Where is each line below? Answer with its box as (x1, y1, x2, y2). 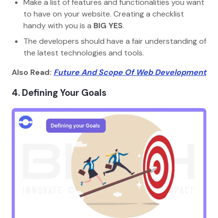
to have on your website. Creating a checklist (23, 8, 184, 19)
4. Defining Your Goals (12, 87, 107, 99)
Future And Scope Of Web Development (54, 67, 206, 77)
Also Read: (12, 67, 54, 77)
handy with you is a (23, 20, 93, 31)
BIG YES (93, 20, 123, 31)
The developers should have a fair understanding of (23, 36, 206, 46)
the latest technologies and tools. (23, 47, 146, 58)
